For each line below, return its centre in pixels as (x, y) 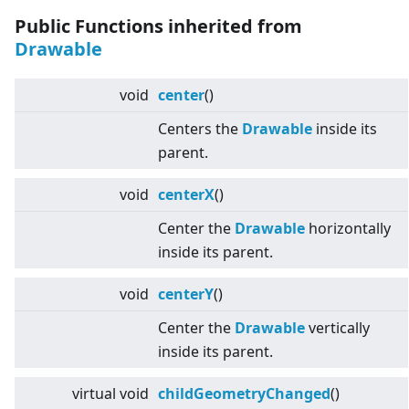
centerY (186, 294)
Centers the (200, 129)
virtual (94, 394)
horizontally (348, 229)
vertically (337, 328)
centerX (186, 195)
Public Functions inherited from (158, 26)
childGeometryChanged (244, 394)
